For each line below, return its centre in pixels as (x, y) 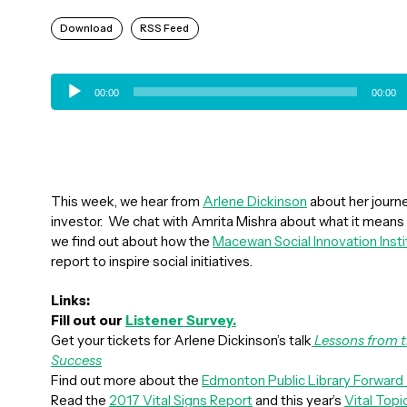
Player (69, 103)
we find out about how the (132, 241)
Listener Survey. (181, 320)
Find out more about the (126, 380)
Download (87, 29)
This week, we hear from (127, 201)
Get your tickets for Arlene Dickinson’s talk (181, 340)
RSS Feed (165, 29)
